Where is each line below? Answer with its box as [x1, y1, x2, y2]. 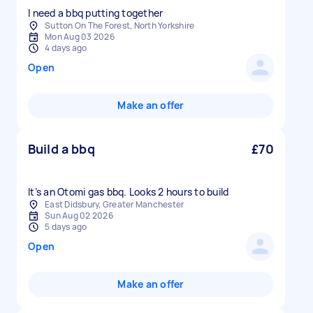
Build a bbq [28, 140, 95, 157]
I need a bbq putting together [28, 6, 163, 20]
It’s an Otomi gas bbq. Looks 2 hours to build [28, 185, 229, 198]
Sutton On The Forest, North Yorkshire [45, 20, 195, 31]
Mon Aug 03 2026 [45, 31, 115, 43]
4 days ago [45, 42, 87, 54]
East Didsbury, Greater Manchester [45, 198, 184, 210]
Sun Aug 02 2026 [45, 210, 113, 221]
